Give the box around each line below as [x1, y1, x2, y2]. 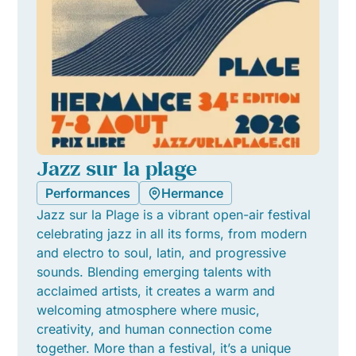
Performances [45, 185, 131, 202]
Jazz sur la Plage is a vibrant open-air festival [37, 207, 311, 223]
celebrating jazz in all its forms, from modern [37, 226, 308, 242]
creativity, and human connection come [37, 321, 273, 338]
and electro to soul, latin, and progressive [37, 245, 287, 261]
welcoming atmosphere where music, [37, 302, 261, 319]
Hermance [161, 185, 224, 202]
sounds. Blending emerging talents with [37, 264, 272, 281]
